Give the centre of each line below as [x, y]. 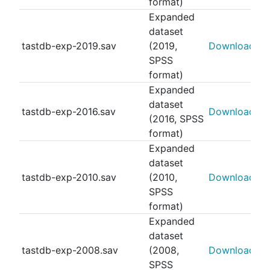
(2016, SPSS [176, 119]
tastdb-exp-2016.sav [69, 111]
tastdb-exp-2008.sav [70, 250]
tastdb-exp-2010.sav [69, 177]
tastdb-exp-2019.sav [69, 46]
